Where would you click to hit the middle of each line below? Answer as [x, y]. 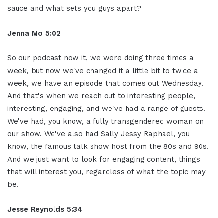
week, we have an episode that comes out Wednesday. [105, 83]
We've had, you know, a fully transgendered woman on [106, 121]
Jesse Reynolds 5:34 [45, 209]
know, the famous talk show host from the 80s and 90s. [108, 146]
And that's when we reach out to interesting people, [101, 96]
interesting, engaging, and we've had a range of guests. [106, 108]
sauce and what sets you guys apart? [74, 8]
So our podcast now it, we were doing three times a [100, 58]
